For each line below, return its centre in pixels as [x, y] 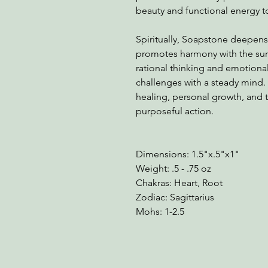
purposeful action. [175, 111]
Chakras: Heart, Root [179, 183]
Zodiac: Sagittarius [175, 197]
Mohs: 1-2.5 [160, 211]
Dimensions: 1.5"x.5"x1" [188, 154]
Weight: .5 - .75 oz [173, 168]
